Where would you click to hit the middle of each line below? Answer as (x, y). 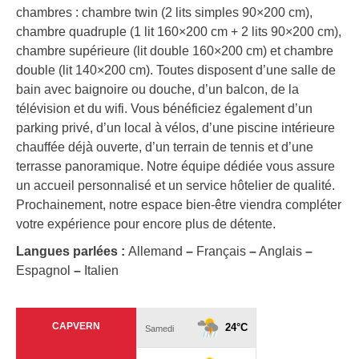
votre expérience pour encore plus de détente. (146, 224)
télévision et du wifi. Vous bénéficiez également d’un (164, 109)
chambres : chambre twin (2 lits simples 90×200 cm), (164, 13)
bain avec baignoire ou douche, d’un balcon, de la (157, 90)
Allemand (157, 252)
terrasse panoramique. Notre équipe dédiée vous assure (175, 167)
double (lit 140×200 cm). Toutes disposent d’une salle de (176, 71)
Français (221, 252)
